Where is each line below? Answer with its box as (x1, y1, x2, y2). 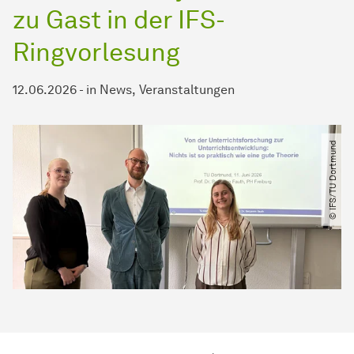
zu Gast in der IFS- (13, 4, 225, 36)
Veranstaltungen (139, 82, 235, 98)
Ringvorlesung (13, 36, 180, 68)
